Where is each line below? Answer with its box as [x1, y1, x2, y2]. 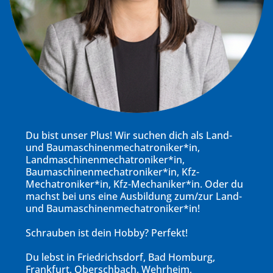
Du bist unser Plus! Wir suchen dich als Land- [26, 129, 233, 143]
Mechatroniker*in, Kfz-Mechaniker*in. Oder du [26, 177, 244, 191]
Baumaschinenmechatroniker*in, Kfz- [26, 165, 200, 179]
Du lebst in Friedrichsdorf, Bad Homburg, [26, 250, 216, 264]
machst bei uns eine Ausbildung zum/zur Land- [26, 190, 243, 204]
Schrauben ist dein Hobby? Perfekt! [26, 226, 188, 240]
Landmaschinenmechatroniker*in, [26, 153, 185, 167]
